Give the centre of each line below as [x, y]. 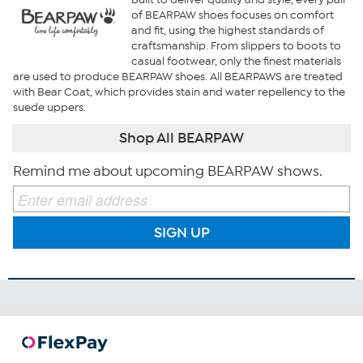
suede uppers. [49, 108]
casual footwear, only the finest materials [236, 62]
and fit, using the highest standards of [227, 31]
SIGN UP [181, 232]
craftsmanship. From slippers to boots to [236, 46]
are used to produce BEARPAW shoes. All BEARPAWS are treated [178, 77]
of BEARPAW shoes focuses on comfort [232, 15]
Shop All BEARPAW [181, 138]
